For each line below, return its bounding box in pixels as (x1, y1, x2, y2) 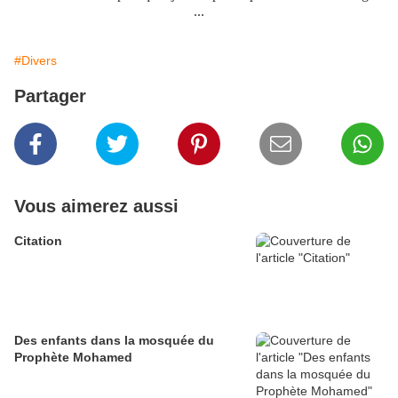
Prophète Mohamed (14, 350, 132, 365)
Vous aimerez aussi (14, 196, 179, 217)
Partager (14, 86, 86, 107)
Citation (14, 234, 62, 249)
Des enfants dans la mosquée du (14, 333, 214, 348)
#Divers (14, 53, 57, 68)
